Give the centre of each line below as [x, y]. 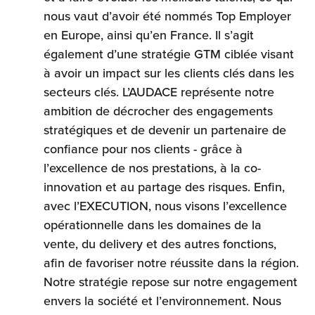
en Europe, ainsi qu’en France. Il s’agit [149, 35]
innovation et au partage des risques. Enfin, [165, 187]
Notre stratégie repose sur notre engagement [171, 282]
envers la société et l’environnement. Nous [163, 301]
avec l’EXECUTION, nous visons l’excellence [166, 206]
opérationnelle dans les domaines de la [153, 225]
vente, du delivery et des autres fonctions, [160, 244]
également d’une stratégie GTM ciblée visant [169, 54]
